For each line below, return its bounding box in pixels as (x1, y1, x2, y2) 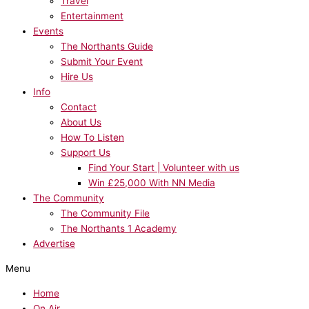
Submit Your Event (61, 56, 143, 68)
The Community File (61, 208, 150, 219)
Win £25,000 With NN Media (88, 177, 215, 189)
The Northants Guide (61, 41, 153, 52)
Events (33, 26, 63, 37)
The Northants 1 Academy (61, 223, 177, 235)
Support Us (61, 147, 110, 159)
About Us (61, 117, 101, 128)
